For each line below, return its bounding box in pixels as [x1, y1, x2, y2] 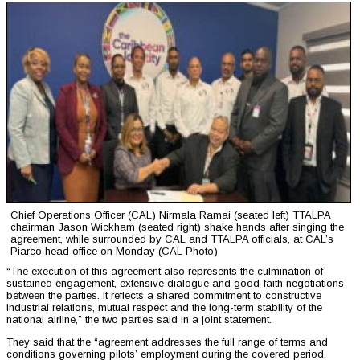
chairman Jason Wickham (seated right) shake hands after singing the [10, 221, 344, 234]
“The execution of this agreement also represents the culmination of [6, 265, 323, 278]
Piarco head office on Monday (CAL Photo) [10, 245, 218, 258]
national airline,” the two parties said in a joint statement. [6, 313, 272, 326]
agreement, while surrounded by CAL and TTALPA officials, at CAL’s [10, 233, 333, 246]
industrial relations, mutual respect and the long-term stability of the [6, 301, 322, 314]
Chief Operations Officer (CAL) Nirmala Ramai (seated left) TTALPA [10, 209, 330, 222]
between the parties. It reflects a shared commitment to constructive [6, 289, 321, 302]
